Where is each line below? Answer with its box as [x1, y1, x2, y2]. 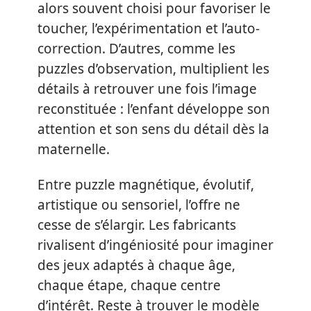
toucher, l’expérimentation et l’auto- [37, 19, 260, 37]
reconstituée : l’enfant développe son [37, 99, 270, 118]
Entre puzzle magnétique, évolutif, [37, 176, 254, 194]
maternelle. [37, 140, 110, 158]
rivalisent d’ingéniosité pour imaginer [37, 236, 274, 255]
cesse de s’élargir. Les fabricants [37, 216, 236, 235]
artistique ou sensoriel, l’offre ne [37, 196, 240, 215]
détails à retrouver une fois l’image [37, 79, 257, 98]
